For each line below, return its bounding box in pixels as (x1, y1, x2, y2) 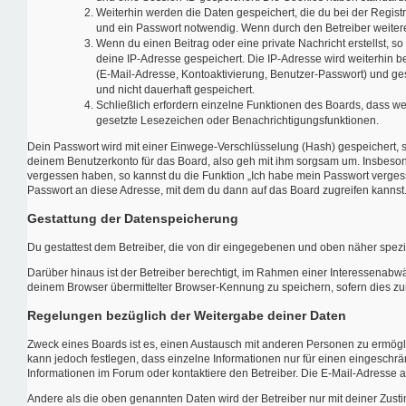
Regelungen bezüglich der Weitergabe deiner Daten (27, 307, 346, 323)
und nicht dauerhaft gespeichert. (96, 82, 255, 96)
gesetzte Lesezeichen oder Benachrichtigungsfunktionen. (96, 113, 379, 127)
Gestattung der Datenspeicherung (27, 210, 238, 226)
